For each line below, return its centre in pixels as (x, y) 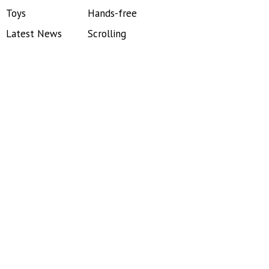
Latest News (34, 34)
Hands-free (112, 14)
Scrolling (107, 34)
